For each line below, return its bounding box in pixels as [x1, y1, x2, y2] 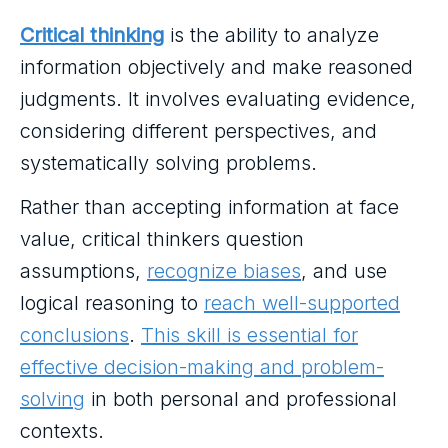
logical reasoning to [20, 291, 204, 315]
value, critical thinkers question [20, 227, 304, 251]
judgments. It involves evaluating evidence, [20, 87, 416, 111]
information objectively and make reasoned [20, 55, 413, 79]
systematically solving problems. [20, 151, 323, 175]
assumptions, [20, 259, 147, 283]
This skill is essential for [141, 323, 358, 347]
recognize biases [147, 259, 301, 283]
